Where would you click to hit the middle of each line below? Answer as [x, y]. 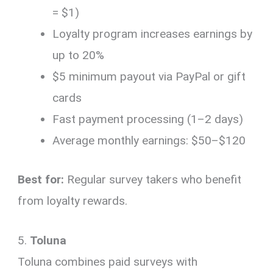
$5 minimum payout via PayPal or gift [149, 77]
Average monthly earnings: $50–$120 [149, 141]
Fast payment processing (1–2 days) [148, 119]
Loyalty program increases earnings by [153, 34]
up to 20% [79, 55]
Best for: [41, 179]
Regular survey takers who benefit [153, 179]
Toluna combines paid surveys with [108, 261]
